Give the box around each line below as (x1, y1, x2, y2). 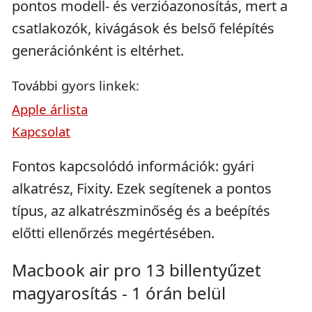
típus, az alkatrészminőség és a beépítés (12, 201, 270, 220)
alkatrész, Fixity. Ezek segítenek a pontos (12, 179, 272, 198)
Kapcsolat (12, 123, 70, 140)
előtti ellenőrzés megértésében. (12, 224, 214, 242)
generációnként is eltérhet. (12, 41, 184, 60)
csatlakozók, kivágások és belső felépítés (12, 19, 274, 38)
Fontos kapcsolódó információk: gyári (12, 157, 254, 175)
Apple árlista (12, 100, 88, 118)
